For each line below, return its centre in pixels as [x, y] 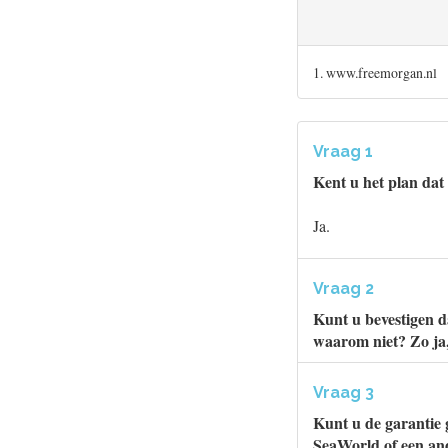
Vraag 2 [343, 288]
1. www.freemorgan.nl [375, 72]
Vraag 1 [343, 151]
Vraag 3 [343, 392]
